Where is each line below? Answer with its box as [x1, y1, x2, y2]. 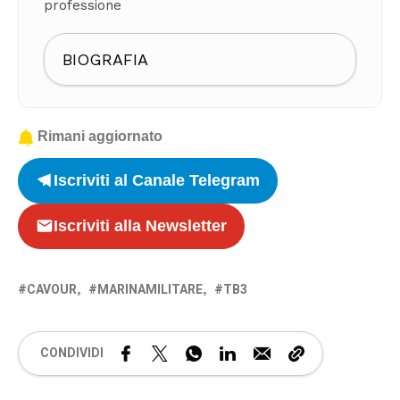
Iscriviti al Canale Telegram [54, 171, 260, 189]
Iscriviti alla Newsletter [54, 216, 227, 235]
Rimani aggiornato [37, 128, 162, 144]
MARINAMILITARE [97, 279, 203, 299]
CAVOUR [27, 279, 77, 299]
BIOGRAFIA [62, 49, 148, 69]
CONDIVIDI [40, 344, 104, 363]
